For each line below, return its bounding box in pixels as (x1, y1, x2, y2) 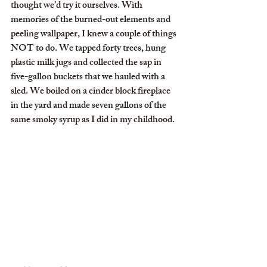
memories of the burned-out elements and (11, 12, 172, 29)
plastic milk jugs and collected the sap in (11, 55, 163, 72)
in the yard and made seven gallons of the (11, 98, 168, 115)
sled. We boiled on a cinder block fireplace (11, 83, 172, 101)
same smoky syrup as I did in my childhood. (11, 112, 175, 129)
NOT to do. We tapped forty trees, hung (11, 41, 167, 58)
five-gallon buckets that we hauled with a (11, 69, 167, 86)
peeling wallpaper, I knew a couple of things (11, 26, 178, 44)
